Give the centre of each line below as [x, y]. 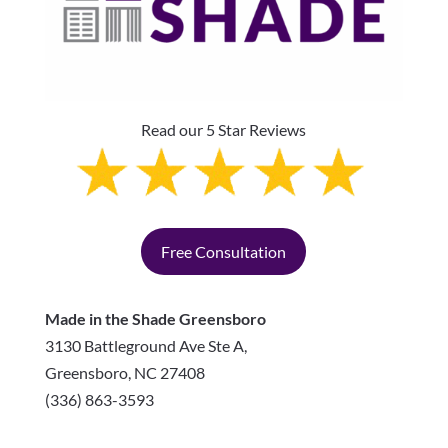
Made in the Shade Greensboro [155, 318]
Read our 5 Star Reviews [224, 129]
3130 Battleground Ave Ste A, [145, 345]
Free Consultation [224, 251]
